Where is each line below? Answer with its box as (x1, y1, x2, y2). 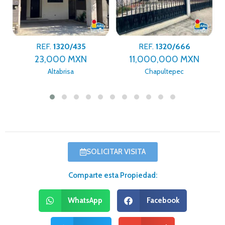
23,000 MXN (35, 54, 87, 65)
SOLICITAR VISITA (86, 147, 146, 156)
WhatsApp (68, 196, 102, 205)
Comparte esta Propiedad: (68, 170, 157, 180)
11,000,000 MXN (129, 54, 199, 65)
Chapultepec (145, 67, 184, 76)
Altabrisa (48, 67, 74, 76)
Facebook (146, 196, 179, 205)
